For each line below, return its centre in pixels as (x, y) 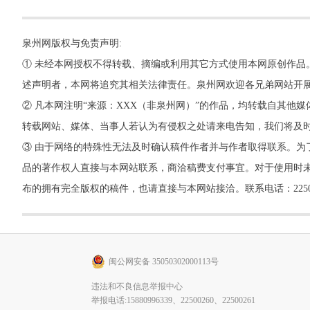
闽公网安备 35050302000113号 (164, 262)
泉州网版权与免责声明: (72, 43)
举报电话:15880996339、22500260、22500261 (173, 300)
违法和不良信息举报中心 (137, 286)
